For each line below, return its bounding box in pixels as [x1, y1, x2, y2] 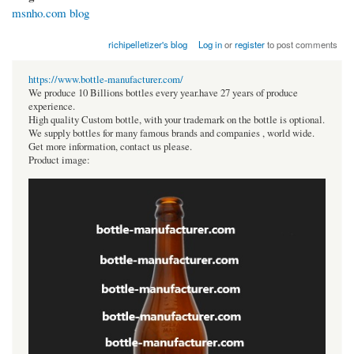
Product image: [28, 153, 90, 168]
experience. [28, 100, 75, 114]
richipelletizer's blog [107, 38, 187, 51]
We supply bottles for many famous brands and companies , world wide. [28, 126, 314, 141]
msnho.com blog [12, 5, 89, 21]
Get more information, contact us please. [28, 140, 192, 154]
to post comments [265, 38, 338, 51]
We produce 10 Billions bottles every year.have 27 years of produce [28, 86, 298, 100]
